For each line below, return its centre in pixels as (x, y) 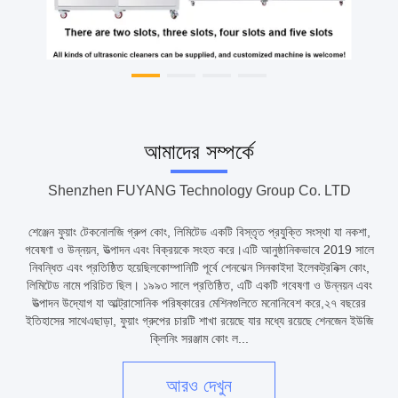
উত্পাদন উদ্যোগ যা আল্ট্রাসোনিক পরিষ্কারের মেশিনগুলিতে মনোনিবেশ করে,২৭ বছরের (199, 302)
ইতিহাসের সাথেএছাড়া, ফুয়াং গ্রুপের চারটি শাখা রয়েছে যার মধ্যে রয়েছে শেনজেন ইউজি (199, 320)
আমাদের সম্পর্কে (199, 151)
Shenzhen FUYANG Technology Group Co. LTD (199, 190)
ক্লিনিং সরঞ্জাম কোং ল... (199, 338)
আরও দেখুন (199, 386)
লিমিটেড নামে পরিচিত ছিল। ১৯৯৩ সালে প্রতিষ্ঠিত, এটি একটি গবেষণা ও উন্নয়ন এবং (199, 285)
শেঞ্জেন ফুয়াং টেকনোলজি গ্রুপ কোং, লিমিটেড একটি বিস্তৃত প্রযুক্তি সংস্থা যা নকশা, (199, 231)
